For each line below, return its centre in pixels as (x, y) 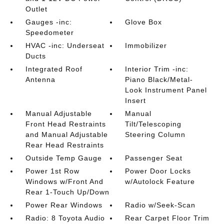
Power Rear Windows (64, 205)
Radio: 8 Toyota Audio (65, 218)
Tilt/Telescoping (153, 124)
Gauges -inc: (48, 22)
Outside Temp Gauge (63, 158)
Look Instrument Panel (166, 90)
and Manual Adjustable (66, 135)
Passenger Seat (154, 158)
